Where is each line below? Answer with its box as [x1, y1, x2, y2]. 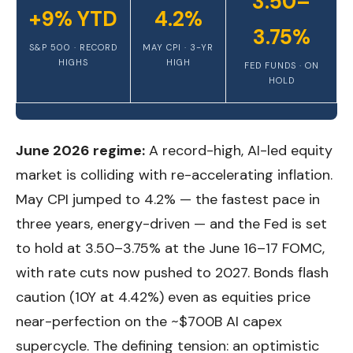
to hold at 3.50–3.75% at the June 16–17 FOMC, [16, 239, 325, 258]
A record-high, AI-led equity [145, 141, 333, 160]
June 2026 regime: [16, 141, 145, 160]
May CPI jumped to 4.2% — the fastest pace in [16, 190, 320, 209]
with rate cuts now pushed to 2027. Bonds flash [16, 263, 329, 282]
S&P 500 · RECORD [29, 42, 117, 53]
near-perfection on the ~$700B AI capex [16, 312, 282, 331]
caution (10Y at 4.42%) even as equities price [16, 288, 310, 307]
